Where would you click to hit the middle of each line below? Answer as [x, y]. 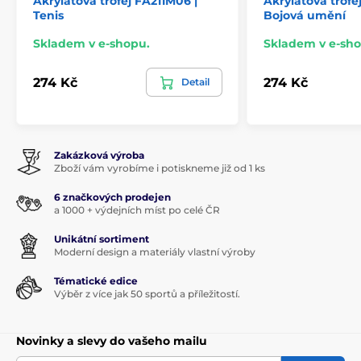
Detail [195, 82]
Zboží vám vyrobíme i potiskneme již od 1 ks [160, 168]
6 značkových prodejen [112, 197]
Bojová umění [305, 16]
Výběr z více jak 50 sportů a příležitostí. [147, 294]
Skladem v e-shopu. [91, 44]
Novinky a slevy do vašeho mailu [112, 341]
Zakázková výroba [99, 156]
